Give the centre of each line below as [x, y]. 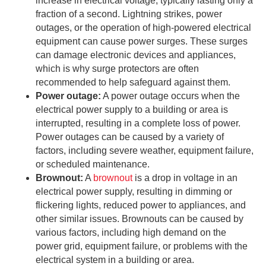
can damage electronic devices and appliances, [136, 55]
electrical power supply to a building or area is [132, 110]
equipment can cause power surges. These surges [142, 42]
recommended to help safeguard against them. [133, 83]
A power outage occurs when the [170, 96]
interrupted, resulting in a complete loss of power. [138, 123]
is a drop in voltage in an [185, 178]
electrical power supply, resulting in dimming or [134, 192]
